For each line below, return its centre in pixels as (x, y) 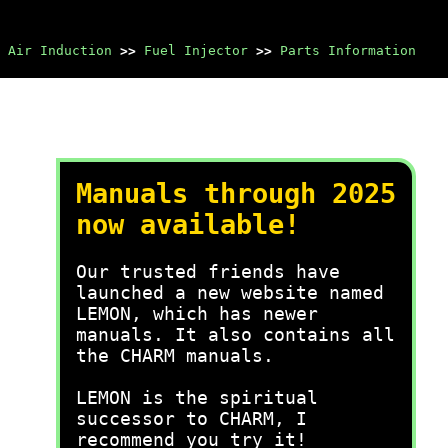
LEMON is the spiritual (197, 397)
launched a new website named (230, 292)
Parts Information (348, 50)
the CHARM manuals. (175, 355)
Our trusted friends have (208, 271)
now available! (188, 224)
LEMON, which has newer (197, 313)
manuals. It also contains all (235, 334)
